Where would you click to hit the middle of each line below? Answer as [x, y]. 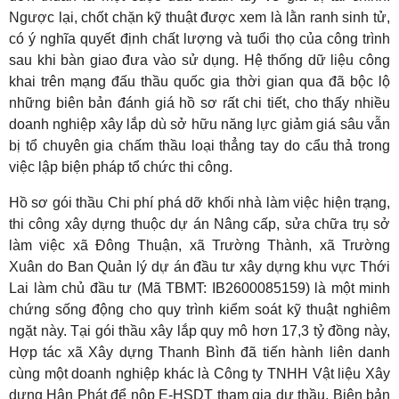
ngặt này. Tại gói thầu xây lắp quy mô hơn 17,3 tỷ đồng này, [199, 331]
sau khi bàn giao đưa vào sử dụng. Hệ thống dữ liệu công [199, 61]
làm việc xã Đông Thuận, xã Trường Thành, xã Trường [199, 246]
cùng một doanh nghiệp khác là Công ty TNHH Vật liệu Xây [199, 374]
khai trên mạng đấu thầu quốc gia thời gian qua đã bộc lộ [199, 82]
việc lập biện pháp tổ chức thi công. [121, 167]
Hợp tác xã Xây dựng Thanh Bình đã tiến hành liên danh [199, 353]
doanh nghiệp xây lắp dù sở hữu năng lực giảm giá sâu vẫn [199, 125]
